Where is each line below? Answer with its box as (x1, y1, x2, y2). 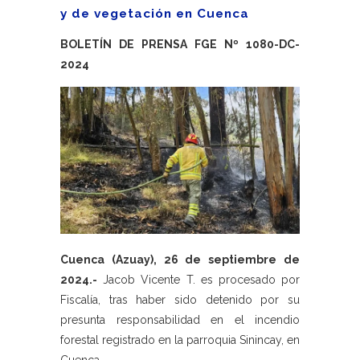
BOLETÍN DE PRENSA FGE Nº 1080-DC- (60, 38, 300, 51)
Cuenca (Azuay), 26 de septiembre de (60, 253, 300, 267)
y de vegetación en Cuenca (60, 6, 249, 21)
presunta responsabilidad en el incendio (60, 313, 300, 327)
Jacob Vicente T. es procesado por (97, 273, 300, 287)
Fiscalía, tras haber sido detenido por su (60, 293, 300, 307)
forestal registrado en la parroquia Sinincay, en (60, 333, 300, 347)
